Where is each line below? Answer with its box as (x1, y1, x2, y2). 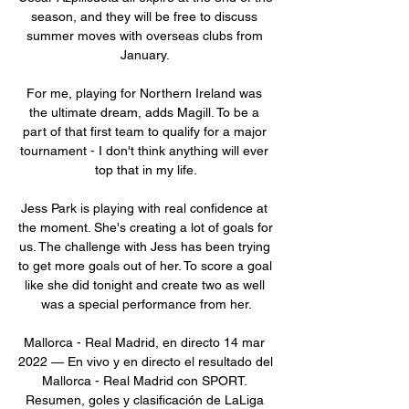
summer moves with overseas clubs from (26, 27, 263, 43)
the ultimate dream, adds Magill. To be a (29, 104, 259, 120)
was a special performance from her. (40, 296, 252, 311)
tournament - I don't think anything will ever (20, 142, 268, 158)
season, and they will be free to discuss (31, 8, 257, 24)
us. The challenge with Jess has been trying (18, 238, 270, 254)
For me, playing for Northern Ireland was (26, 85, 262, 100)
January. (120, 47, 173, 62)
